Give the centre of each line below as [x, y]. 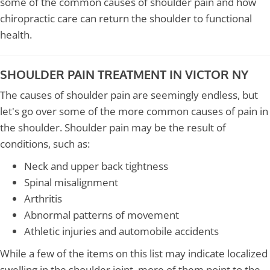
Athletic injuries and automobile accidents [121, 231]
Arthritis [43, 199]
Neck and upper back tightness [96, 166]
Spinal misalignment [71, 183]
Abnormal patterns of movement [102, 215]
